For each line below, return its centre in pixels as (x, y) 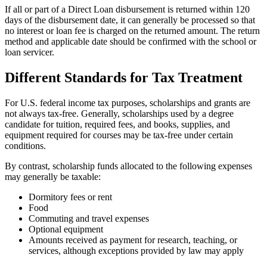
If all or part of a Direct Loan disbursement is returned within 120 (127, 9)
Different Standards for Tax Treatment (124, 77)
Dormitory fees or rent (70, 197)
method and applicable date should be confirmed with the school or (131, 41)
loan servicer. (30, 52)
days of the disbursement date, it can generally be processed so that (130, 20)
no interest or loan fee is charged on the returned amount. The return (132, 30)
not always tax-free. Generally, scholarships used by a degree (119, 113)
